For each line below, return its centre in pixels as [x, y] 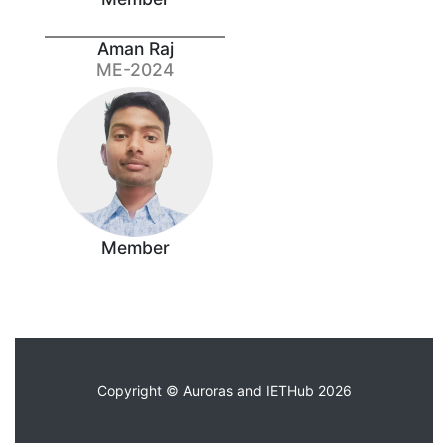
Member [135, 247]
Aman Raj [135, 48]
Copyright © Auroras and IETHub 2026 [224, 390]
